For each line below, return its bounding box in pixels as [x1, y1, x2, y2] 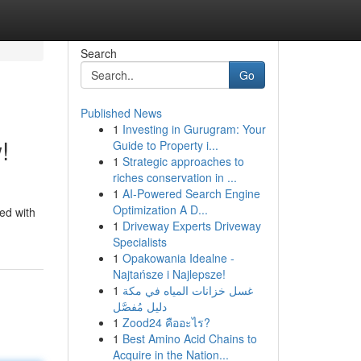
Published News [80, 105, 162, 121]
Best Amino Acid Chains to [122, 330, 257, 346]
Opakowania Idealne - [122, 250, 234, 266]
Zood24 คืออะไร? [122, 314, 210, 330]
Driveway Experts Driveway [122, 218, 261, 234]
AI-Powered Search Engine [122, 185, 260, 201]
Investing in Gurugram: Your [122, 121, 266, 137]
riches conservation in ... [112, 169, 237, 185]
